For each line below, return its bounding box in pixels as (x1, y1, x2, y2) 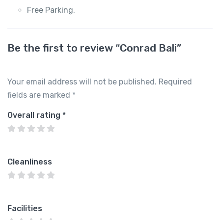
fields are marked (7, 90, 72, 100)
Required (159, 77, 192, 86)
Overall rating (7, 110, 62, 120)
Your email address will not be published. (7, 77, 157, 86)
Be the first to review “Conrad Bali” (7, 41, 181, 54)
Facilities (7, 203, 42, 213)
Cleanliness (7, 157, 52, 166)
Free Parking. (27, 5, 75, 15)
